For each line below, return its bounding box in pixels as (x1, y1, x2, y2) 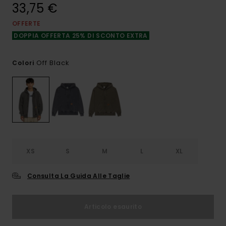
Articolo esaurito (84, 202, 142, 211)
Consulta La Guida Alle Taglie (27, 172, 130, 181)
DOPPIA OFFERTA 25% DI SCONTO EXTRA (12, 31, 149, 40)
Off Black (36, 58, 70, 68)
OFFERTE (12, 19, 41, 28)
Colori (12, 59, 36, 67)
